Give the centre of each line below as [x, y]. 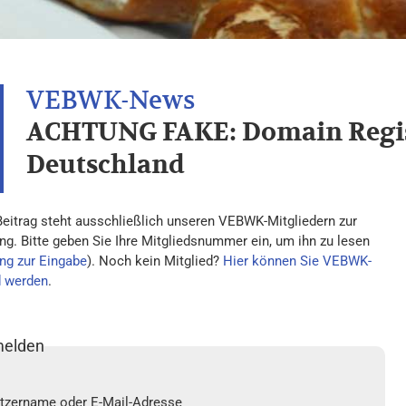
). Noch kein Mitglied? [155, 261]
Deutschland [105, 165]
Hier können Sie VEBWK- [297, 261]
